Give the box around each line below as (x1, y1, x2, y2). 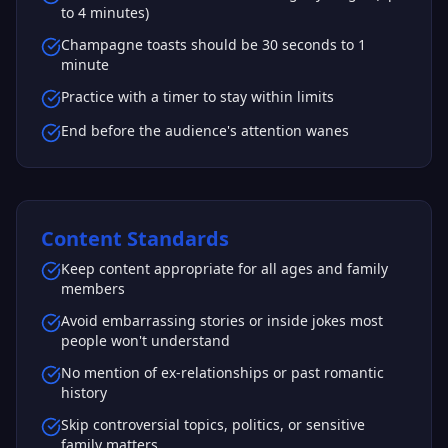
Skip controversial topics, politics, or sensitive (61, 415, 365, 434)
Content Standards (41, 225, 229, 252)
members (61, 279, 125, 298)
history (61, 383, 107, 402)
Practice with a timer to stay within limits (61, 87, 334, 106)
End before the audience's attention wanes (61, 121, 349, 140)
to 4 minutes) (61, 3, 149, 22)
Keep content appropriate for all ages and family (61, 259, 388, 278)
